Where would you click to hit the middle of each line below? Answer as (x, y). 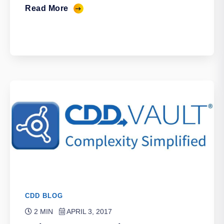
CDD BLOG (44, 196)
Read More (47, 8)
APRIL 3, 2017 (88, 211)
